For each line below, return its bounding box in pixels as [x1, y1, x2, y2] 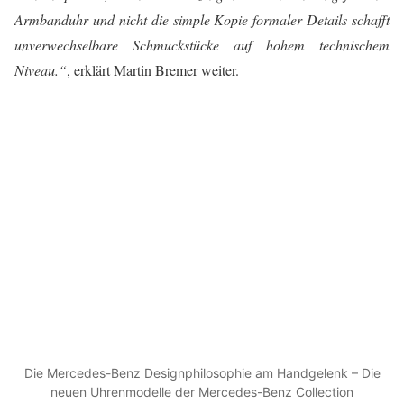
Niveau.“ [14, 60, 67, 80]
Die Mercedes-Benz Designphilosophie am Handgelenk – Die [23, 364, 381, 381]
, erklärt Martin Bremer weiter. [67, 60, 239, 80]
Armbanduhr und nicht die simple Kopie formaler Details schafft [14, 10, 390, 30]
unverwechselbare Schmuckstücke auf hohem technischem [14, 35, 390, 55]
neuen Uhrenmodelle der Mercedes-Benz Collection [50, 383, 353, 399]
